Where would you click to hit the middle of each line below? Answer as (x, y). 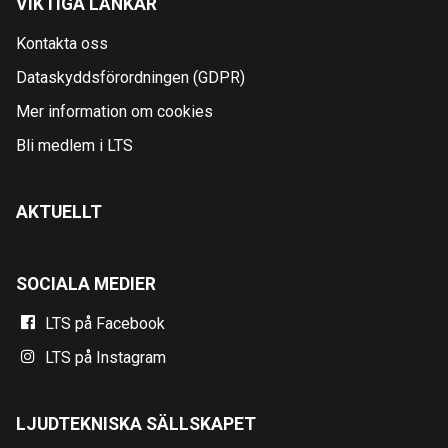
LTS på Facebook (105, 323)
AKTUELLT (59, 211)
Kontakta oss (62, 43)
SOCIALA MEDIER (86, 283)
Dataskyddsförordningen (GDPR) (130, 77)
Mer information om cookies (114, 111)
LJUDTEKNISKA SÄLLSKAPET (136, 423)
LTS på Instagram (106, 357)
